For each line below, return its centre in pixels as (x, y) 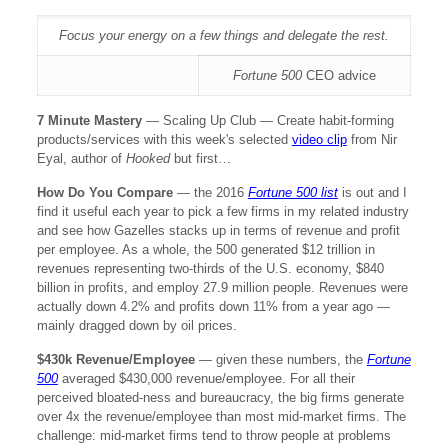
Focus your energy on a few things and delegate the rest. (223, 35)
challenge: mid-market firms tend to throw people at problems (213, 435)
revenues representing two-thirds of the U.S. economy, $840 (210, 268)
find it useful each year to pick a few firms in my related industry (222, 211)
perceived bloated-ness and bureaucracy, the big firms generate (220, 397)
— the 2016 (212, 192)
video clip (319, 139)
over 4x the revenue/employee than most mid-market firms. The (221, 416)
